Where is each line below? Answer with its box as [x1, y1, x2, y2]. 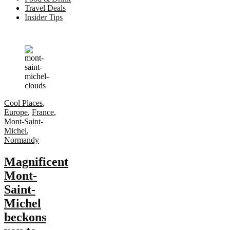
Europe [4, 108, 28, 117]
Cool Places [4, 99, 43, 107]
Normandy [4, 136, 39, 144]
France [32, 108, 54, 117]
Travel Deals [25, 4, 66, 12]
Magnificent [4, 155, 68, 168]
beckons [4, 210, 46, 224]
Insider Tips [25, 13, 63, 22]
